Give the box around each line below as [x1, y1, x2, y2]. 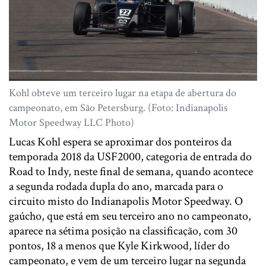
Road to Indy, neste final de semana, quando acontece [9, 164, 253, 180]
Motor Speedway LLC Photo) [9, 116, 134, 130]
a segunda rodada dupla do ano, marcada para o [9, 179, 223, 195]
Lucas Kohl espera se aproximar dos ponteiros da [9, 134, 232, 150]
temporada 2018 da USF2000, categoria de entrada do [9, 149, 252, 165]
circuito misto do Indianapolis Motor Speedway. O [9, 194, 243, 210]
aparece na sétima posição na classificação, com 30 [9, 223, 237, 239]
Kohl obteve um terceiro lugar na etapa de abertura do [9, 86, 236, 100]
